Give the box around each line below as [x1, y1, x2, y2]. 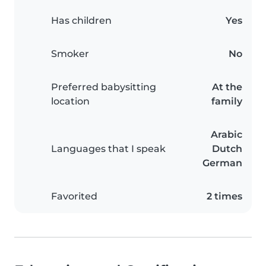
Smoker [51, 48, 89, 60]
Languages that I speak [51, 143, 166, 155]
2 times [207, 191, 242, 202]
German [202, 157, 242, 169]
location [51, 96, 90, 107]
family [211, 96, 242, 107]
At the [212, 81, 242, 93]
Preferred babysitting [51, 81, 156, 93]
